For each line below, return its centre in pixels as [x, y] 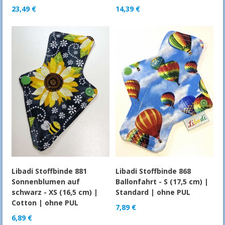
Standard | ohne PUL [153, 192]
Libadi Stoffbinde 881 [49, 171]
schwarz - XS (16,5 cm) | [54, 192]
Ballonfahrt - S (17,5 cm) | [162, 182]
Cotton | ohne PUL [45, 203]
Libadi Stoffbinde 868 [153, 171]
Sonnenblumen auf [45, 182]
